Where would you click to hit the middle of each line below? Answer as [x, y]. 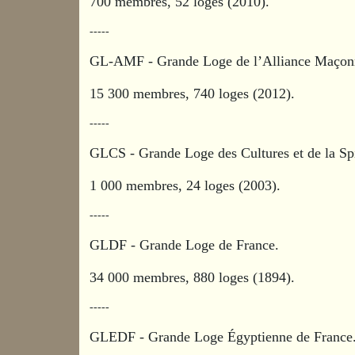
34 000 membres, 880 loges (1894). [193, 277]
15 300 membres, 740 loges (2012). [193, 93]
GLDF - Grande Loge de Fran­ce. [187, 244]
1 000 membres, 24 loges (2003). [185, 185]
